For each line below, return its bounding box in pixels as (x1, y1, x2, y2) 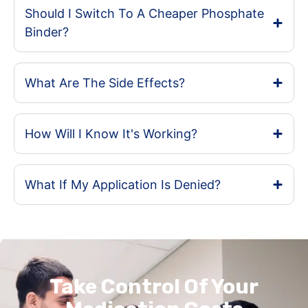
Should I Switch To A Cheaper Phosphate (25, 6, 264, 21)
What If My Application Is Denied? (25, 177, 221, 192)
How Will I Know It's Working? (25, 126, 197, 142)
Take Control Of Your (49, 274, 258, 300)
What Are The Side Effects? (25, 76, 185, 91)
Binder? (25, 25, 69, 40)
